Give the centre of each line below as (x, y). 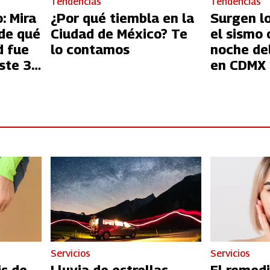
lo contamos (90, 50)
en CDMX (238, 65)
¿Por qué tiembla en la (122, 18)
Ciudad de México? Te (119, 34)
